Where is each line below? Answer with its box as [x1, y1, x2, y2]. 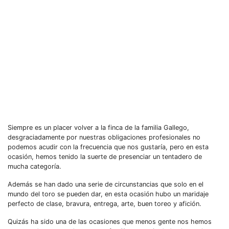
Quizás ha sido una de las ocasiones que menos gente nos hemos [8, 218, 212, 225]
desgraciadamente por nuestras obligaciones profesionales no [8, 133, 200, 141]
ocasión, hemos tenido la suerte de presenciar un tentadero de [8, 153, 202, 161]
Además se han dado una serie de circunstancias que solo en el [8, 180, 203, 188]
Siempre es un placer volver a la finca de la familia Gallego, [8, 124, 189, 131]
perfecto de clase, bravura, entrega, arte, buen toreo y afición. [8, 200, 201, 208]
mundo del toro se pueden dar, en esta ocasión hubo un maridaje [8, 190, 209, 198]
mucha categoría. [8, 163, 61, 170]
